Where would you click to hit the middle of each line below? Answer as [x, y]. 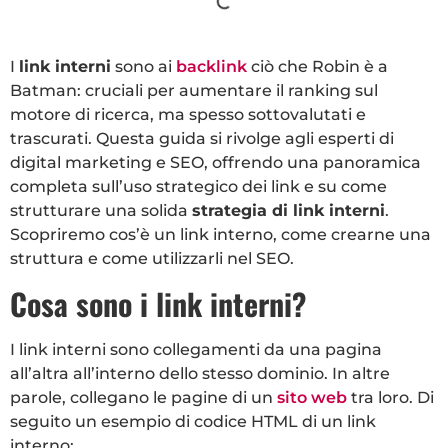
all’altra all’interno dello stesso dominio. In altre [200, 373]
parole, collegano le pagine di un [143, 397]
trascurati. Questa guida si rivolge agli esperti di [202, 139]
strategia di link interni [288, 211]
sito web [312, 397]
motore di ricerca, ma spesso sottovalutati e [188, 115]
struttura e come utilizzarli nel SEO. [152, 259]
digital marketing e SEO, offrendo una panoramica [215, 163]
